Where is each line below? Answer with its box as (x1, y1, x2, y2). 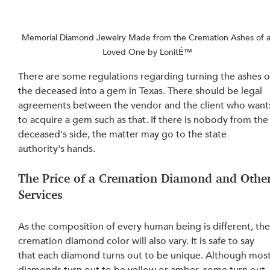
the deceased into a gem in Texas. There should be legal (18, 84, 265, 98)
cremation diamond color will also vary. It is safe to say (18, 234, 257, 248)
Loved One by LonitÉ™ (102, 46, 192, 58)
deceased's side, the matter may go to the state (18, 127, 230, 141)
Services (18, 187, 63, 202)
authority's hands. (18, 142, 96, 155)
